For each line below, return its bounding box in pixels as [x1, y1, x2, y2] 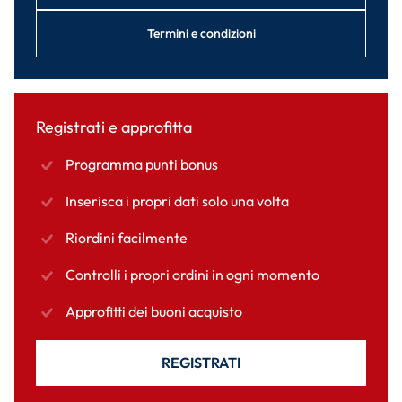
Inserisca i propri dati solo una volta [66, 192, 289, 211]
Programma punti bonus [66, 155, 218, 174]
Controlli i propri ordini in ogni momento [66, 266, 319, 284]
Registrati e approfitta [36, 117, 192, 138]
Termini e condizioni [146, 25, 256, 42]
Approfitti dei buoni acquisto [66, 302, 242, 321]
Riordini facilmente [66, 229, 188, 248]
